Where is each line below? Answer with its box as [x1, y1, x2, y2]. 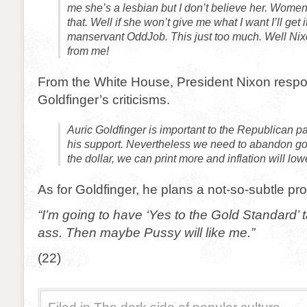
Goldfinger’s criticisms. [38, 92, 170, 107]
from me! [67, 45, 109, 57]
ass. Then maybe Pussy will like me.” [38, 225, 255, 240]
